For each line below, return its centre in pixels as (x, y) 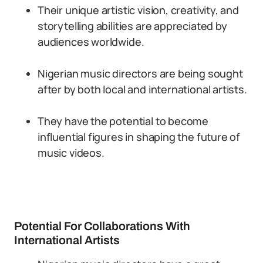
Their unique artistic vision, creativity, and (138, 10)
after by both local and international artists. (142, 89)
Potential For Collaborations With (102, 226)
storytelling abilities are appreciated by (132, 26)
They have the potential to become (123, 121)
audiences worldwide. (91, 42)
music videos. (71, 153)
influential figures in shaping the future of (139, 137)
